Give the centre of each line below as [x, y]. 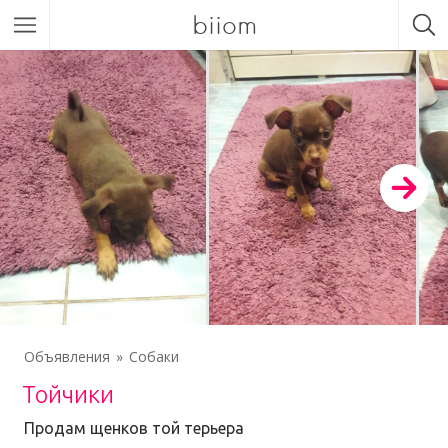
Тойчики [68, 394]
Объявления [67, 356]
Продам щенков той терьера [134, 428]
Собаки [154, 356]
